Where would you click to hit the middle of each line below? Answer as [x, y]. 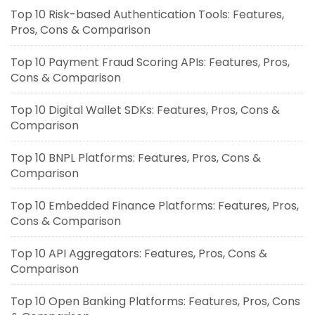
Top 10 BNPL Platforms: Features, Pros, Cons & [136, 158]
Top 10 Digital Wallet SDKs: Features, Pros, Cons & [145, 110]
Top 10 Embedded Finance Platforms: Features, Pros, [155, 206]
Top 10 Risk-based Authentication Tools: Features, [147, 15]
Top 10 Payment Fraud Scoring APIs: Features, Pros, [150, 63]
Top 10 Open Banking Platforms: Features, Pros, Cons [155, 302]
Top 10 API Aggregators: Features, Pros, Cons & [139, 254]
